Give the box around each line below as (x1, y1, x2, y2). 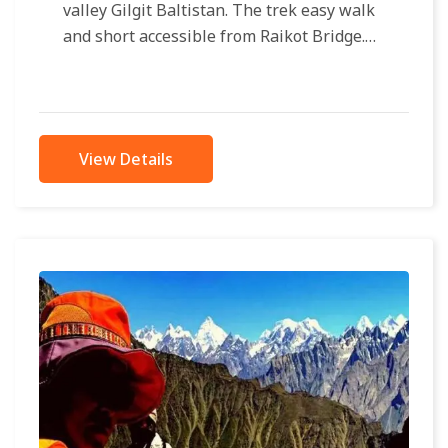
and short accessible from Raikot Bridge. (63, 25, 365, 48)
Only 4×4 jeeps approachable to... (63, 51, 310, 74)
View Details (79, 148, 173, 171)
